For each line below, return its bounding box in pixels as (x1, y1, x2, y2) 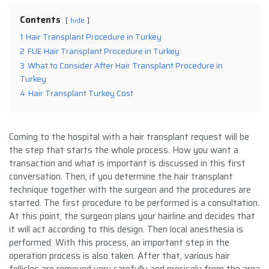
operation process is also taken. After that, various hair (9, 248, 230, 263)
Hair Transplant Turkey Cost (28, 86, 133, 100)
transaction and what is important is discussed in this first (9, 156, 246, 171)
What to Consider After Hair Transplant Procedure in (28, 59, 223, 72)
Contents (20, 12, 61, 27)
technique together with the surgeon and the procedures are (9, 182, 251, 197)
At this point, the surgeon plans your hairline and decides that (9, 208, 255, 223)
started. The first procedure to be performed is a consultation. (9, 195, 259, 210)
